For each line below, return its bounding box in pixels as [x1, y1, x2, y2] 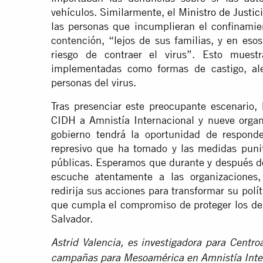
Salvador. [51, 213, 93, 225]
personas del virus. [51, 76, 136, 89]
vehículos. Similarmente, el [51, 6, 179, 19]
